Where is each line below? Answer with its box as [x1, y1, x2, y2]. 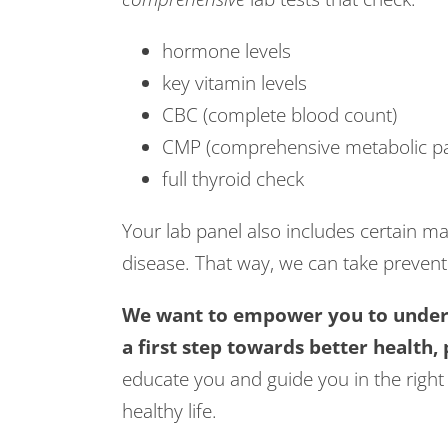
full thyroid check [162, 166, 304, 192]
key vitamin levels [162, 70, 307, 96]
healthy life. [122, 398, 217, 424]
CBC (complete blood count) [162, 102, 397, 128]
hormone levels [162, 38, 291, 64]
